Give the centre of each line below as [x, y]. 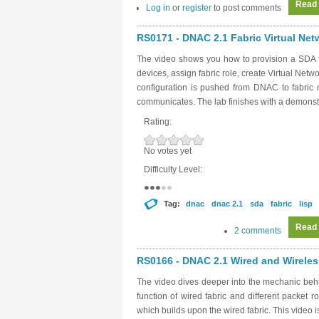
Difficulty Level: [174, 169]
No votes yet [168, 151]
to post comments [246, 8]
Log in [158, 8]
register [197, 8]
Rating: [159, 122]
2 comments [258, 231]
